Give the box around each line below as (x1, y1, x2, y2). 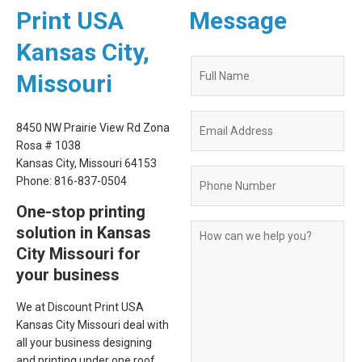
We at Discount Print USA (16, 301, 144, 314)
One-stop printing (16, 202, 145, 221)
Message (189, 6, 287, 35)
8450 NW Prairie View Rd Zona (16, 121, 170, 134)
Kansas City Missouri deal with (16, 318, 169, 331)
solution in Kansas (16, 223, 151, 242)
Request (190, 75, 233, 88)
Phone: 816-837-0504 (16, 175, 127, 187)
